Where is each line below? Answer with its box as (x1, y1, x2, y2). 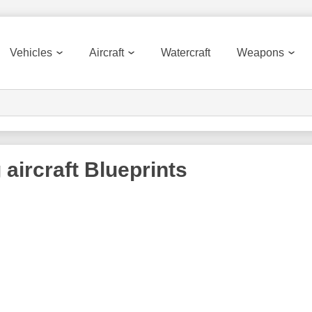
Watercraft (161, 47, 210, 58)
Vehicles (10, 47, 52, 58)
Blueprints (79, 158, 187, 181)
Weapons (237, 47, 284, 58)
